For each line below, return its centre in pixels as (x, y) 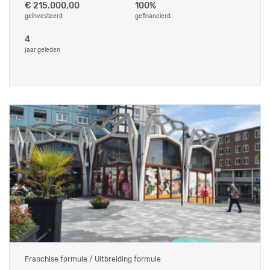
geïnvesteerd (44, 16)
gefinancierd (153, 16)
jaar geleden (42, 50)
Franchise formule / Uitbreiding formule (93, 259)
